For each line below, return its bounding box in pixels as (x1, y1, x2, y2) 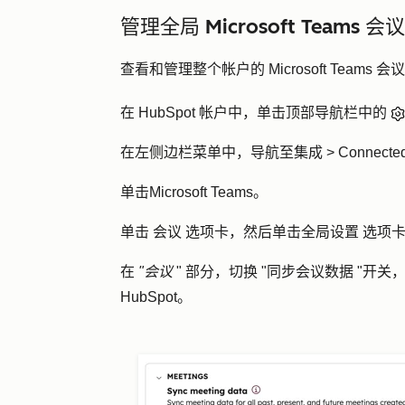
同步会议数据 (267, 264, 353, 279)
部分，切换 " (185, 264, 267, 279)
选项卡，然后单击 (182, 224, 301, 240)
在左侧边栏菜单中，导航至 (120, 145, 294, 160)
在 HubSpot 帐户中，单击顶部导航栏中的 (120, 105, 391, 120)
